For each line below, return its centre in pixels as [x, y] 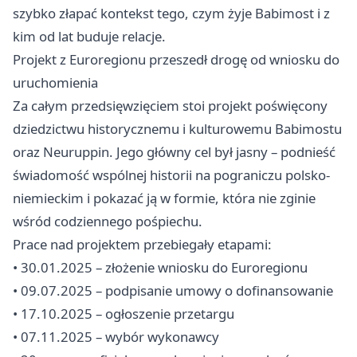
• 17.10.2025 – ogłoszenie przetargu [124, 314]
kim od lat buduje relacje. [89, 36]
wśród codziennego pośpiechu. [108, 221]
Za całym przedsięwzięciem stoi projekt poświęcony [170, 106]
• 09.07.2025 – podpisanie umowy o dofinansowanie [173, 290]
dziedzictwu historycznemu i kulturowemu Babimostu [177, 129]
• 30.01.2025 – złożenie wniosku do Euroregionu [160, 267]
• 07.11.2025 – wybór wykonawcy [116, 337]
